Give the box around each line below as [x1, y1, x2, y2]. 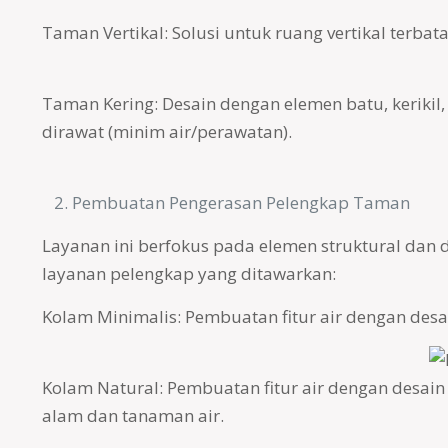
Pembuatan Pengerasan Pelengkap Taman [71, 191, 410, 214]
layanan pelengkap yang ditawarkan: [41, 262, 336, 285]
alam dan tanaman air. [41, 404, 224, 427]
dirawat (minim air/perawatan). [41, 120, 292, 143]
